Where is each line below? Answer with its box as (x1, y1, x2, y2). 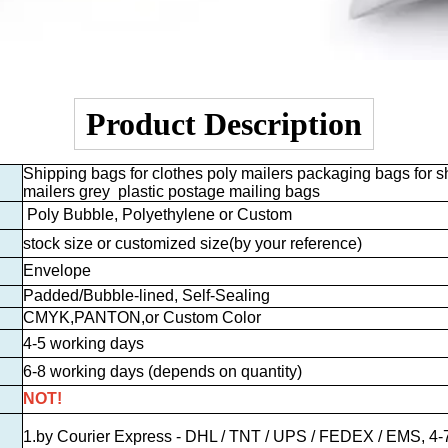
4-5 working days (23, 334, 144, 352)
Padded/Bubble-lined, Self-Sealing (23, 286, 270, 304)
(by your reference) (229, 234, 362, 252)
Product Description (86, 105, 362, 142)
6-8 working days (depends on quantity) (23, 362, 302, 380)
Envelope (23, 261, 91, 279)
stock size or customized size (23, 234, 229, 252)
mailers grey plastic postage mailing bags (23, 182, 320, 200)
